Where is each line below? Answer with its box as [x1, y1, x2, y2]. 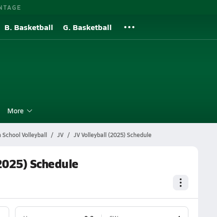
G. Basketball [63, 21, 112, 32]
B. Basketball [4, 21, 53, 32]
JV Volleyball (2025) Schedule [73, 131, 152, 139]
